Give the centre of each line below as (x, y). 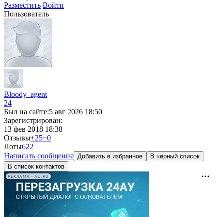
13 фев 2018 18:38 (33, 129)
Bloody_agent (25, 94)
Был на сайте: (26, 112)
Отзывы (17, 138)
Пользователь (26, 14)
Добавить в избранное (110, 156)
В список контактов (36, 166)
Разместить (22, 5)
